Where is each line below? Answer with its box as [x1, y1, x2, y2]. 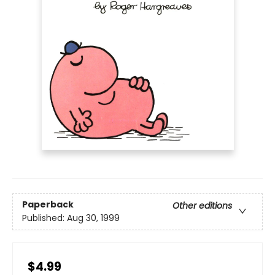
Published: [22, 212, 67, 225]
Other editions [172, 199, 232, 212]
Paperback [22, 198, 74, 211]
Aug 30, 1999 [67, 212, 120, 225]
